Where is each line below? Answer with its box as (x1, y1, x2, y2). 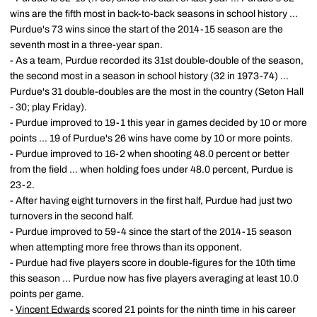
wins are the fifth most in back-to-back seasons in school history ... (10, 8, 298, 19)
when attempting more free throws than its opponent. (10, 241, 242, 253)
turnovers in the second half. (10, 210, 134, 221)
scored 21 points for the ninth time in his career (90, 304, 296, 315)
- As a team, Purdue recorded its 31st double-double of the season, (10, 54, 304, 66)
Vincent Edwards (16, 304, 90, 315)
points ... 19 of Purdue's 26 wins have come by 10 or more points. (10, 132, 293, 144)
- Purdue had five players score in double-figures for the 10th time (10, 257, 296, 268)
